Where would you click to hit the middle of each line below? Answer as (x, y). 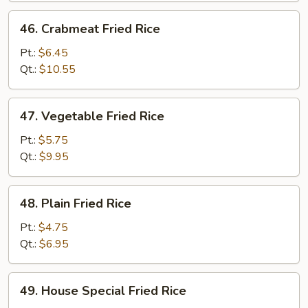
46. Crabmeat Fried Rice (90, 29)
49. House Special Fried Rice (103, 291)
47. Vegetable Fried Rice (92, 116)
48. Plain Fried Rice (76, 203)
